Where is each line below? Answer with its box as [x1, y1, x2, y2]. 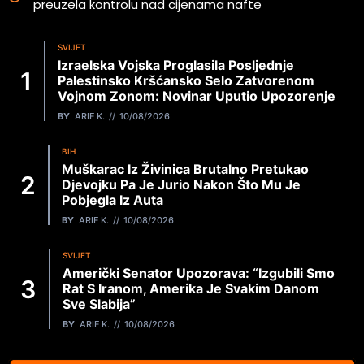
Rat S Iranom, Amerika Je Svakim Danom [63, 280, 319, 297]
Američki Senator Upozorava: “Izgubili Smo [63, 265, 335, 282]
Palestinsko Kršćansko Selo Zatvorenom [58, 72, 314, 89]
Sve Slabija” [63, 296, 136, 313]
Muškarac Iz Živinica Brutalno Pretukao [62, 161, 309, 178]
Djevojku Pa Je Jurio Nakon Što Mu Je [62, 176, 301, 193]
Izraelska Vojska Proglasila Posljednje [58, 57, 294, 74]
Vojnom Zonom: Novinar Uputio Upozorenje [58, 88, 336, 105]
